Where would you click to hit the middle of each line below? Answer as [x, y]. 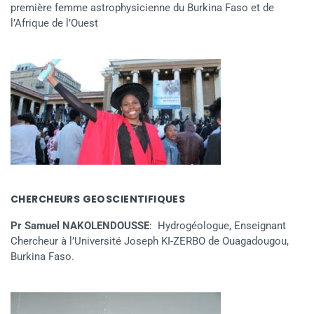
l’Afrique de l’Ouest [54, 23]
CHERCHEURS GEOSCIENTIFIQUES [98, 199]
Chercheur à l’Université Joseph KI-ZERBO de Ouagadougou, [150, 241]
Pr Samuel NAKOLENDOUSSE [80, 225]
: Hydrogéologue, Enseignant [218, 225]
